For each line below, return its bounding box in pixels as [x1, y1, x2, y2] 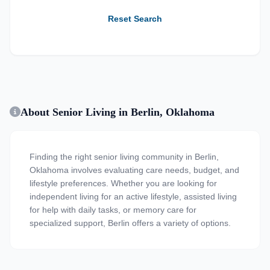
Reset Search [108, 14, 162, 24]
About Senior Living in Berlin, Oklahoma [20, 106, 215, 118]
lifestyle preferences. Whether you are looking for [30, 178, 217, 188]
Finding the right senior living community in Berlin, [30, 152, 219, 162]
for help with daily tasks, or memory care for [30, 205, 196, 215]
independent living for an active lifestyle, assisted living [30, 192, 237, 201]
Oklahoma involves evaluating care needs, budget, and [30, 165, 239, 175]
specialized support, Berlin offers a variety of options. [30, 218, 231, 228]
